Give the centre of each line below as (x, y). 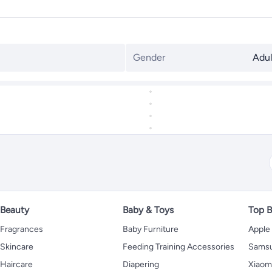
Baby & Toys (148, 209)
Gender (149, 57)
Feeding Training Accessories (178, 246)
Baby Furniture (151, 229)
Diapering (141, 264)
